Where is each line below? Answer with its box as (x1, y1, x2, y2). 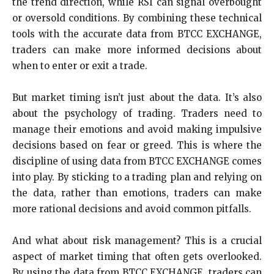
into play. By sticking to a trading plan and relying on (12, 171, 262, 183)
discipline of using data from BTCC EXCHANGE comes (12, 155, 262, 168)
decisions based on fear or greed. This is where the (12, 139, 262, 152)
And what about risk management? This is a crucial (12, 235, 262, 247)
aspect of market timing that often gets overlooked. (12, 251, 262, 263)
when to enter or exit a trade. (12, 60, 147, 72)
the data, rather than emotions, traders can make (12, 187, 262, 199)
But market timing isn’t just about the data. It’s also (12, 92, 262, 104)
